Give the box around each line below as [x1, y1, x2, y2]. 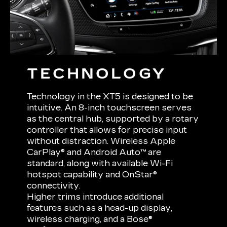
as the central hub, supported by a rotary [27, 114, 199, 124]
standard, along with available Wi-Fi [27, 159, 173, 169]
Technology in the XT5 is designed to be [27, 92, 194, 102]
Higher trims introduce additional [27, 192, 164, 202]
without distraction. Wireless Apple [27, 136, 176, 146]
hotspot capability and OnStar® [27, 170, 158, 180]
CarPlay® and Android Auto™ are [27, 147, 162, 158]
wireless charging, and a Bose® [27, 214, 153, 224]
